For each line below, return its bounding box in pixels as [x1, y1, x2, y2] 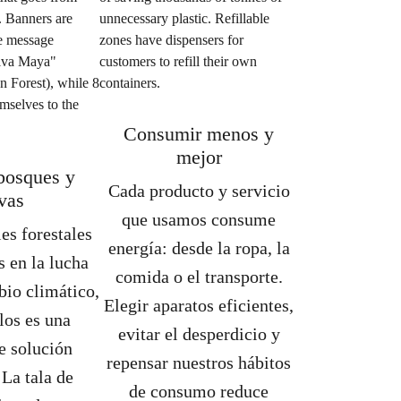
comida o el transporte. [115, 267, 283, 286]
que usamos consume [122, 209, 277, 229]
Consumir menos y [124, 123, 275, 145]
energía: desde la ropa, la [107, 238, 290, 258]
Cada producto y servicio [107, 181, 290, 200]
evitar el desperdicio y [117, 324, 280, 344]
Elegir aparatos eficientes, [104, 295, 294, 315]
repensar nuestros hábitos [107, 353, 292, 372]
